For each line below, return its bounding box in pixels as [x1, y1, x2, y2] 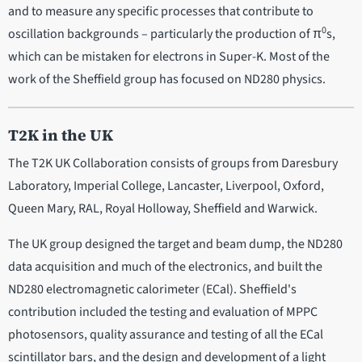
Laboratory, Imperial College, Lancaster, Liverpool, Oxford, [8, 177, 324, 196]
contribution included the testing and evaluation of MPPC [8, 303, 318, 322]
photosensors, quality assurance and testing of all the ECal [8, 326, 323, 344]
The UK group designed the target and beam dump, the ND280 [8, 235, 343, 254]
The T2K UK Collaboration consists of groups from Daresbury [8, 154, 338, 173]
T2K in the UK [8, 124, 113, 146]
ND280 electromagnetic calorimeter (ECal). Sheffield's [8, 280, 297, 299]
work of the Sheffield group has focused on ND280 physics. [8, 70, 326, 89]
